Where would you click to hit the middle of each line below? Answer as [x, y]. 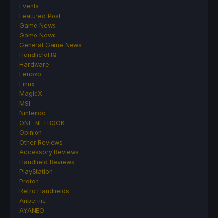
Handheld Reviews [47, 162]
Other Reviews [41, 143]
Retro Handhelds [44, 191]
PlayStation [36, 172]
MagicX [31, 94]
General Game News [51, 45]
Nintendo [33, 113]
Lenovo [30, 74]
